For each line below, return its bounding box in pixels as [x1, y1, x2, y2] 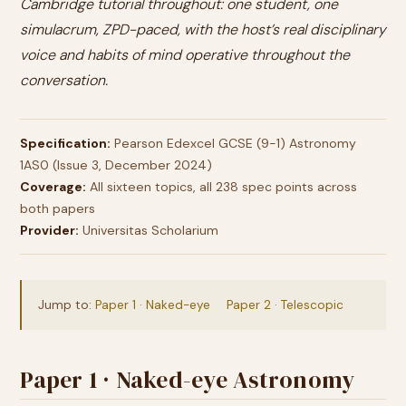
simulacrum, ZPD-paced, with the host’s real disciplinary [20, 20, 386, 39]
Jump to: [38, 297, 95, 313]
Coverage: [20, 179, 86, 195]
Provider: [20, 222, 79, 238]
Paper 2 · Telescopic [227, 297, 343, 313]
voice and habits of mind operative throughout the [20, 45, 350, 64]
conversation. [20, 71, 108, 90]
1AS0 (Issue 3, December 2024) [20, 157, 212, 173]
